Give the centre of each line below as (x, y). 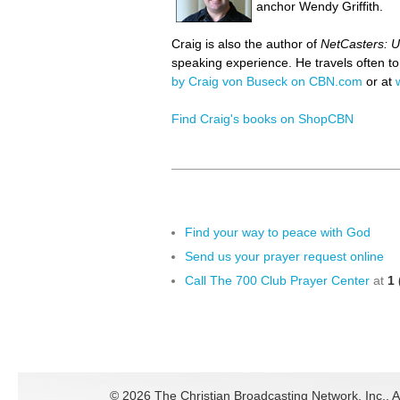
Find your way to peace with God (278, 233)
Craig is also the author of (246, 44)
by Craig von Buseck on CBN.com (267, 82)
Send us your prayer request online (284, 257)
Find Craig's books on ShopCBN (262, 119)
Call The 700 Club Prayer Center (277, 281)
